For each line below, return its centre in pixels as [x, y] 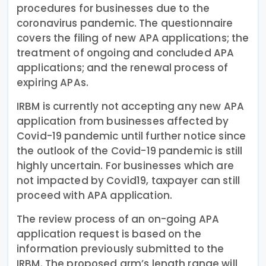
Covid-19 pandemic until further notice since [132, 136]
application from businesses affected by [123, 121]
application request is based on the [109, 234]
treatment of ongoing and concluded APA [126, 53]
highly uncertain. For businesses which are [125, 165]
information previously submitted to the [121, 248]
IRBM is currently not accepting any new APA [131, 106]
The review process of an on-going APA [118, 219]
